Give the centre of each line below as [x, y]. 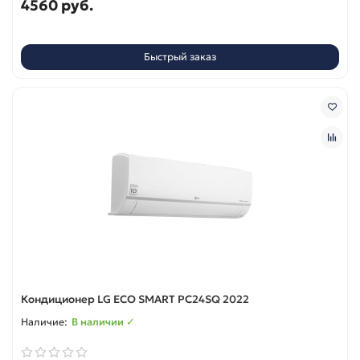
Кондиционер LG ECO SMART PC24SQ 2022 [135, 299]
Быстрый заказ [180, 57]
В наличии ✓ [103, 321]
